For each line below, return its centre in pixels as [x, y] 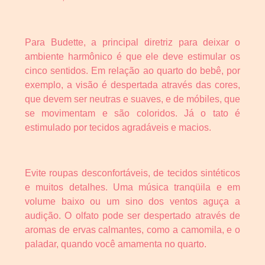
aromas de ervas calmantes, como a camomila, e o [132, 230]
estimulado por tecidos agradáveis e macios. [118, 127]
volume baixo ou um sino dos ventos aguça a [132, 201]
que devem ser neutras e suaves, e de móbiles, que [132, 99]
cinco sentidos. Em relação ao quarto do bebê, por [132, 70]
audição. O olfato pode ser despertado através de [132, 215]
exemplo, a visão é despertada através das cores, [132, 85]
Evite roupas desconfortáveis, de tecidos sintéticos [132, 173]
